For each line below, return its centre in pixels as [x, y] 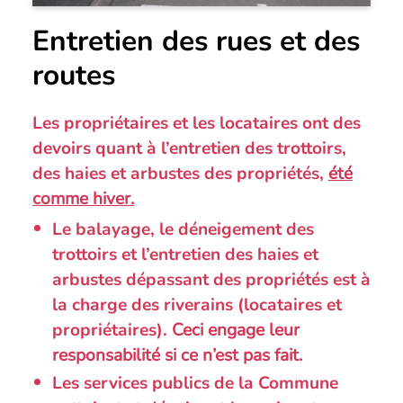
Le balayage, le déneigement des [183, 230]
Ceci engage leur [235, 331]
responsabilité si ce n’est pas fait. [177, 356]
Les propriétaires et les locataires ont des [196, 124]
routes [73, 76]
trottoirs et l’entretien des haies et [185, 255]
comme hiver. [83, 199]
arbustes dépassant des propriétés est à [211, 280]
